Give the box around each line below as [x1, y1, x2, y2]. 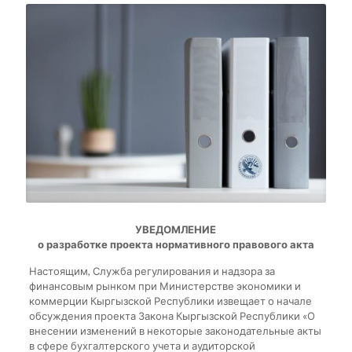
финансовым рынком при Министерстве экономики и [28, 279, 301, 292]
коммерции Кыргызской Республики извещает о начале [28, 294, 312, 307]
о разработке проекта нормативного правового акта [37, 237, 314, 251]
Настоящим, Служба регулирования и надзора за [28, 264, 275, 277]
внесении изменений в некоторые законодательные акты [28, 324, 321, 337]
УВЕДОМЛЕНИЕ [135, 222, 217, 236]
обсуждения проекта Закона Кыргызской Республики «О [28, 309, 315, 322]
